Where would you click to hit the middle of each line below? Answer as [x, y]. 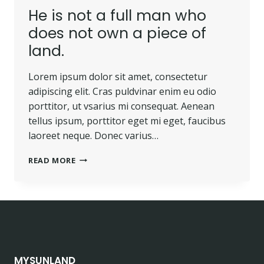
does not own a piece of [117, 33]
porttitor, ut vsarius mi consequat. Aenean [121, 106]
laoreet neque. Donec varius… [93, 135]
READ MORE [52, 160]
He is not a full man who [117, 15]
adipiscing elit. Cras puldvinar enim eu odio [122, 91]
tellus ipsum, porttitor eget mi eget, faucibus [127, 121]
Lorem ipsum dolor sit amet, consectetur [118, 76]
